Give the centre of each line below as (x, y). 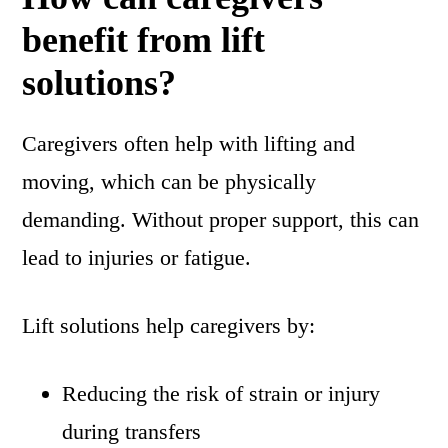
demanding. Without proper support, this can (221, 220)
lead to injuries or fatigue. (137, 258)
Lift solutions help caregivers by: (169, 326)
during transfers (132, 432)
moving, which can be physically (169, 182)
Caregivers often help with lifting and (189, 144)
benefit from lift (144, 40)
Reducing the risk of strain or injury (221, 394)
